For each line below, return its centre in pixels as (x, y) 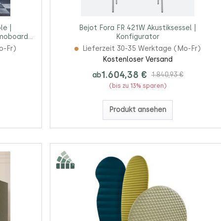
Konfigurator (138, 37)
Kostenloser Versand (138, 60)
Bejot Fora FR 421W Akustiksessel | (138, 28)
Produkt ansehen (138, 110)
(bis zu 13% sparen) (138, 86)
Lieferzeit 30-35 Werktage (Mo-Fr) (142, 49)
